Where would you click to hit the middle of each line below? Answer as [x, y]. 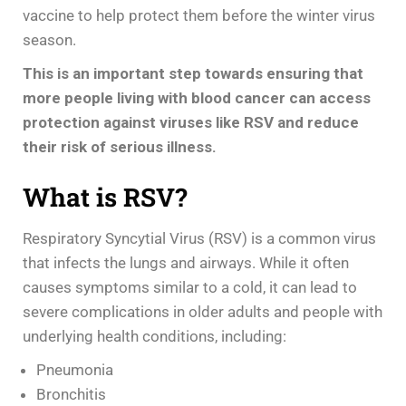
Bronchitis [71, 394]
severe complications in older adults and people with [203, 311]
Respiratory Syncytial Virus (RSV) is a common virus [199, 238]
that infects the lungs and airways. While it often [186, 262]
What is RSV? [105, 197]
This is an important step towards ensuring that [193, 73]
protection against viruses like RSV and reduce [191, 122]
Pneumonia [75, 369]
